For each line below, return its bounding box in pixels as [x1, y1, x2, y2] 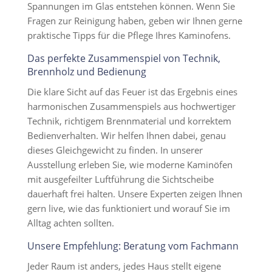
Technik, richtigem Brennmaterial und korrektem [27, 115, 231, 127]
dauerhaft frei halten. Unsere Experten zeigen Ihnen [27, 188, 242, 200]
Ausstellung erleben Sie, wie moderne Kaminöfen [27, 158, 233, 171]
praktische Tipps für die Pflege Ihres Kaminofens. [27, 29, 231, 41]
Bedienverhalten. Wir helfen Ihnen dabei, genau [27, 129, 226, 141]
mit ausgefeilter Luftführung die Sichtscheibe [27, 173, 214, 185]
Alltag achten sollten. [27, 217, 114, 229]
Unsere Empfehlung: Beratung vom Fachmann [27, 239, 239, 253]
